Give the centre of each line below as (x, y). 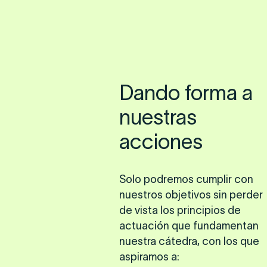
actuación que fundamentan (189, 226)
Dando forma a (186, 93)
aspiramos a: (149, 257)
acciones (161, 142)
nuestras (158, 117)
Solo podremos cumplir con (186, 179)
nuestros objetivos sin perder (191, 195)
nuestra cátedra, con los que (189, 241)
